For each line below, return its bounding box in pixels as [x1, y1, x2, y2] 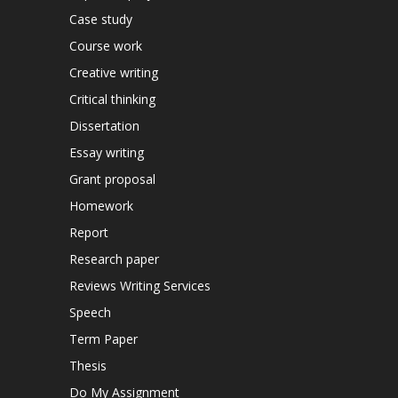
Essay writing [68, 143, 144, 161]
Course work [68, 36, 142, 54]
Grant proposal [68, 170, 155, 187]
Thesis [68, 356, 107, 374]
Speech [68, 303, 111, 321]
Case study [68, 10, 132, 28]
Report [68, 223, 108, 241]
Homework [68, 196, 133, 214]
